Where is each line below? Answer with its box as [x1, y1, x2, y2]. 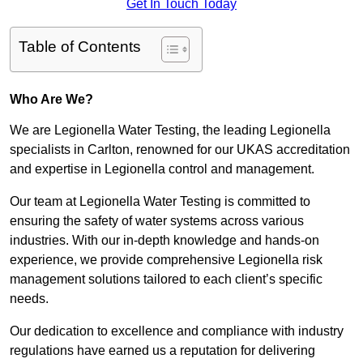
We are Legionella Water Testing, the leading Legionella [10, 123, 331, 138]
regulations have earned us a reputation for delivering [10, 344, 315, 358]
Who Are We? [10, 92, 93, 107]
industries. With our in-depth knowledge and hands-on [10, 233, 319, 248]
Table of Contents [19, 38, 141, 56]
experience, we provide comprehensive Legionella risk [10, 253, 322, 267]
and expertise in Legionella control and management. [10, 162, 314, 177]
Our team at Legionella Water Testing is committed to [10, 194, 310, 209]
